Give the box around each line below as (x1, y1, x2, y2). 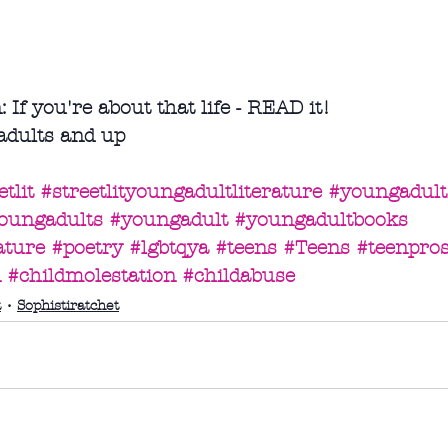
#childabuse (182, 265, 295, 288)
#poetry (51, 237, 123, 260)
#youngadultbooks (234, 209, 408, 232)
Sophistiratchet (17, 297, 119, 315)
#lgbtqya (129, 237, 209, 260)
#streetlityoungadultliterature (40, 181, 322, 204)
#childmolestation (7, 265, 176, 288)
